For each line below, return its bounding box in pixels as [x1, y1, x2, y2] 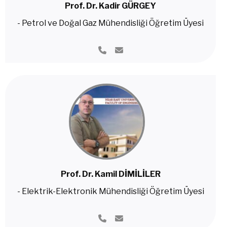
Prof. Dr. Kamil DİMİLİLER [60, 169, 161, 179]
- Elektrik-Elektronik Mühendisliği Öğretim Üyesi [17, 186, 204, 196]
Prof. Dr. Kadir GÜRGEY [65, 1, 156, 11]
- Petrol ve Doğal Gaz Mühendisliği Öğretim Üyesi [17, 18, 204, 28]
